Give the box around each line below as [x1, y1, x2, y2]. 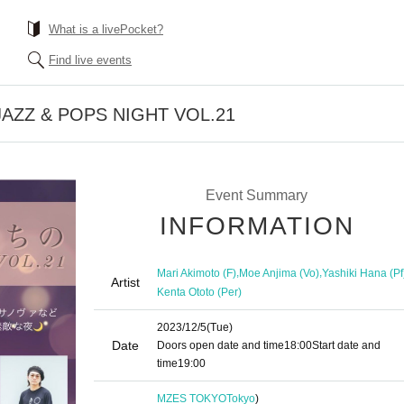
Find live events [49, 53, 132, 67]
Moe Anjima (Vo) [239, 266, 319, 280]
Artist [111, 275, 140, 289]
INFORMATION [160, 212, 354, 240]
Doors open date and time [157, 339, 284, 352]
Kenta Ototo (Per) [157, 285, 242, 298]
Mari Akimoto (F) [157, 266, 236, 280]
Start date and [312, 339, 381, 352]
